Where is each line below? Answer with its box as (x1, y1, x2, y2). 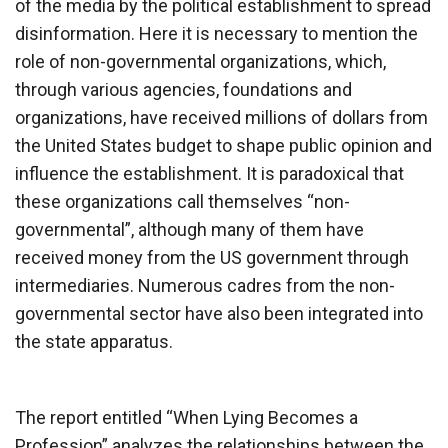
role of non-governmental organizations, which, (15, 50, 386, 72)
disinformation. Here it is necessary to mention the (15, 22, 418, 44)
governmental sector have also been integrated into (15, 302, 423, 324)
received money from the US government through (15, 246, 409, 268)
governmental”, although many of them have (15, 218, 364, 240)
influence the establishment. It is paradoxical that (15, 162, 404, 184)
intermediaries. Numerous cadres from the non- (15, 274, 395, 296)
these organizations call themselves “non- (15, 190, 350, 212)
